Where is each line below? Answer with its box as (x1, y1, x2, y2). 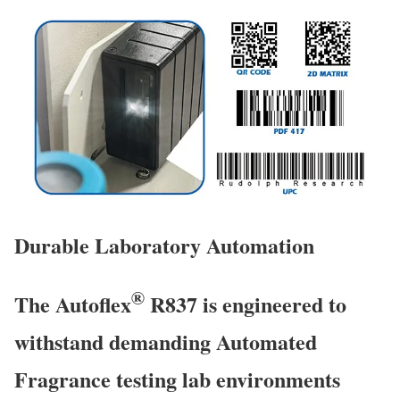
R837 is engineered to (145, 287, 346, 320)
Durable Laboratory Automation (14, 229, 314, 261)
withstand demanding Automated (14, 325, 317, 357)
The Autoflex (14, 287, 131, 320)
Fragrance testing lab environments (14, 362, 340, 395)
